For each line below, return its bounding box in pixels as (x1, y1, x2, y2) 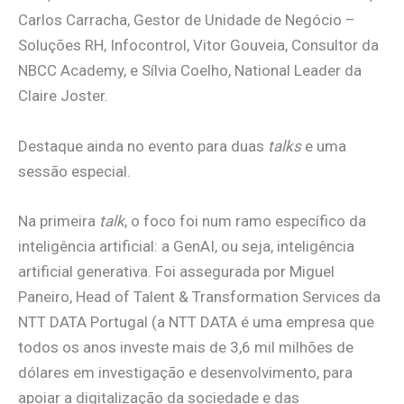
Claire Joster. (18, 87, 108, 106)
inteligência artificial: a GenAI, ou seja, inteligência (18, 236, 354, 255)
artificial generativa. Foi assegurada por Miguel (18, 262, 335, 280)
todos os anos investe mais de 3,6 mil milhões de (18, 337, 353, 356)
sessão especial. (18, 161, 131, 180)
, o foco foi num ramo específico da (124, 211, 366, 230)
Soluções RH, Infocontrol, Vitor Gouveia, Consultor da (18, 36, 379, 55)
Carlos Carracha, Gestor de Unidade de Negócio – (18, 11, 355, 30)
